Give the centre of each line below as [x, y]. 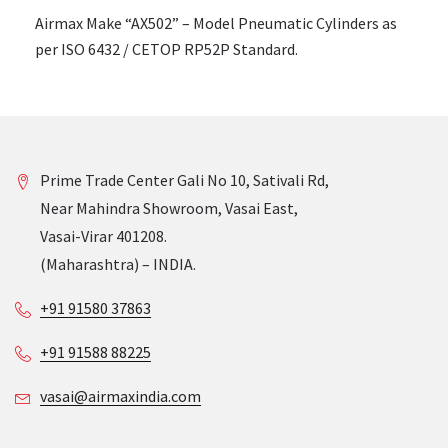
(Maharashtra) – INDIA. [118, 264]
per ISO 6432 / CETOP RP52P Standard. [166, 49]
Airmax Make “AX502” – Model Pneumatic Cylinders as [216, 23]
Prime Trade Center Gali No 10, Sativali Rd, [184, 180]
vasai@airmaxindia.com [120, 396]
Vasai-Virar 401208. [103, 236]
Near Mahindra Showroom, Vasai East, [169, 208]
